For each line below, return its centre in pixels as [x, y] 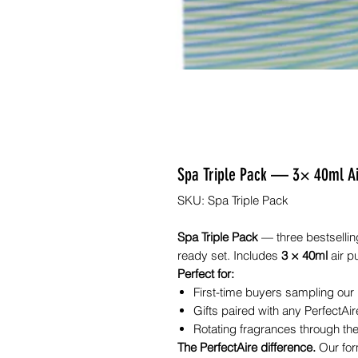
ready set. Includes [229, 255]
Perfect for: [206, 273]
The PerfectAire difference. [247, 347]
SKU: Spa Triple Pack [233, 200]
